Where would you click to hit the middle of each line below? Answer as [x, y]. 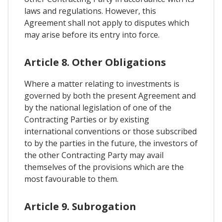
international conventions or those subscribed [111, 132]
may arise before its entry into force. [92, 35]
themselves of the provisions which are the [104, 167]
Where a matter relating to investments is [102, 84]
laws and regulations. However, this [90, 11]
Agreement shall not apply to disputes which [107, 23]
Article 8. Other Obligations [95, 62]
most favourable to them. [71, 179]
